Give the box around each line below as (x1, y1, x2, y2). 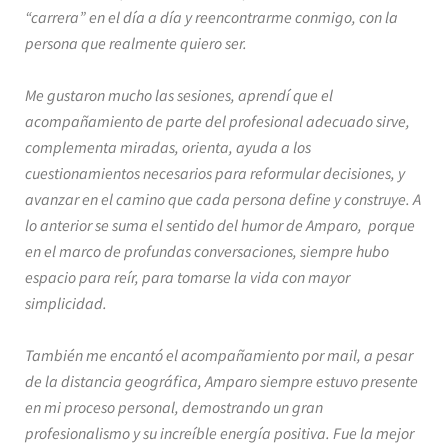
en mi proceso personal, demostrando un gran (25, 397, 323, 417)
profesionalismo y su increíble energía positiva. (25, 423, 333, 443)
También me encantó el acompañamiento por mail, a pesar (25, 345, 413, 365)
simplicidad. (25, 293, 107, 313)
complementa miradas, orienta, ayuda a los (25, 137, 311, 157)
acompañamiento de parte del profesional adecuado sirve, (25, 111, 410, 131)
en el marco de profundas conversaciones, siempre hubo (25, 241, 389, 261)
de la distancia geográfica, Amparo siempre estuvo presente (25, 371, 418, 391)
